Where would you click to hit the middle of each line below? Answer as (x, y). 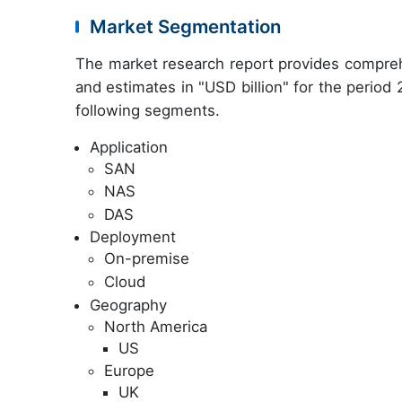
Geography (128, 305)
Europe (129, 371)
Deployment (133, 237)
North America (156, 326)
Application (129, 147)
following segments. (148, 110)
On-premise (147, 259)
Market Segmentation (185, 26)
